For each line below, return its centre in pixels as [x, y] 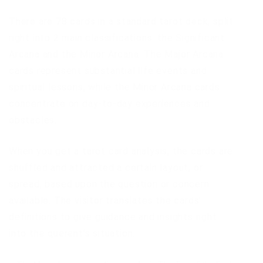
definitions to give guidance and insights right [113, 217]
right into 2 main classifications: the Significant [117, 38]
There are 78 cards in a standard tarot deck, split [121, 21]
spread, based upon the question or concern [109, 184]
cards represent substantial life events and [108, 71]
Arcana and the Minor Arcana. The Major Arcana [116, 54]
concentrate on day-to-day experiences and [109, 104]
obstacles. [33, 120]
